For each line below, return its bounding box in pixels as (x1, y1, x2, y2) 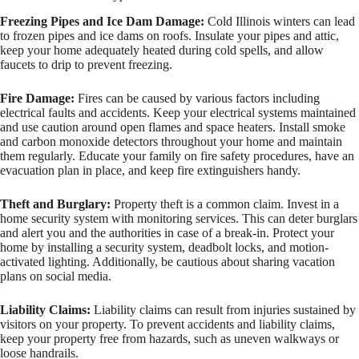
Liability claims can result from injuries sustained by (91, 302, 356, 317)
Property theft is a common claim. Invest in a (111, 196, 339, 211)
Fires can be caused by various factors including (75, 91, 320, 105)
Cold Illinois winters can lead (204, 14, 355, 28)
